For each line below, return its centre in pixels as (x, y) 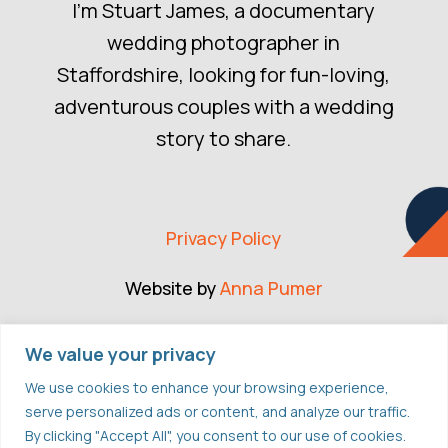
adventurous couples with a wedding (223, 106)
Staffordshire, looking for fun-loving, (224, 74)
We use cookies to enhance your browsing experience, (207, 387)
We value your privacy (120, 353)
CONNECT (224, 348)
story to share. (224, 138)
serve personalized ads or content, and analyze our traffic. (217, 411)
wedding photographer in (224, 42)
